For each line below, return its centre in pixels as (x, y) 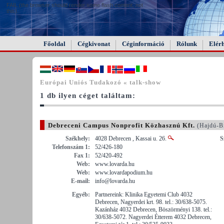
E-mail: (80, 181)
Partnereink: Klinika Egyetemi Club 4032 (144, 194)
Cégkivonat (94, 44)
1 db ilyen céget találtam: (88, 95)
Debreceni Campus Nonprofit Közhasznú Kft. (121, 125)
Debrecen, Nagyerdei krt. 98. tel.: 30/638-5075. (151, 202)
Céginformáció (143, 44)
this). (12, 11)
